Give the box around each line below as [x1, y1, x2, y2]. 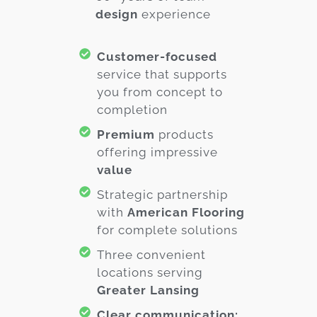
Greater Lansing [97, 283, 200, 298]
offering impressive [97, 145, 219, 160]
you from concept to [97, 85, 224, 100]
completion [97, 103, 168, 117]
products [155, 127, 214, 142]
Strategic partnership [97, 188, 229, 202]
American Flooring [127, 205, 246, 220]
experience [138, 7, 211, 22]
